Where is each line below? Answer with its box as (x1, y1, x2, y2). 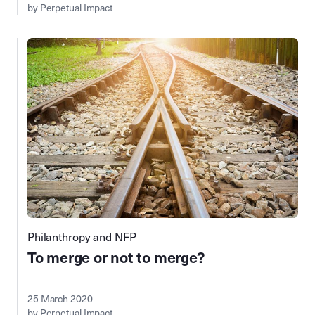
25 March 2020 (27, 293, 93, 306)
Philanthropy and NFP (27, 231, 136, 245)
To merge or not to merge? (27, 249, 205, 268)
